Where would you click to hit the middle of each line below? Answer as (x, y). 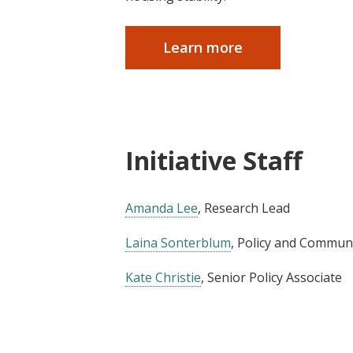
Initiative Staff (214, 160)
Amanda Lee (162, 208)
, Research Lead (244, 208)
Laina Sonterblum (178, 243)
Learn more (203, 47)
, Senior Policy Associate (271, 278)
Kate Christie (163, 278)
